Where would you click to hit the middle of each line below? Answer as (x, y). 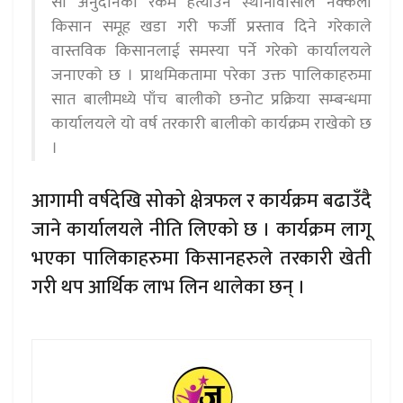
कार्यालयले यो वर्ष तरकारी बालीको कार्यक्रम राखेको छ (211, 124)
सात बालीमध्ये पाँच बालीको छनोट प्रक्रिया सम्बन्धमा (211, 99)
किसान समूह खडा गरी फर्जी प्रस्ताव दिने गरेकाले (211, 27)
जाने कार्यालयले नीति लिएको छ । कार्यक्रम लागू (201, 229)
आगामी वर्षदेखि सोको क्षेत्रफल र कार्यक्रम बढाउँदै (201, 201)
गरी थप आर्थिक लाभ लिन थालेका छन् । (168, 287)
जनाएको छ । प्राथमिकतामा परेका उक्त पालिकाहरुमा (211, 75)
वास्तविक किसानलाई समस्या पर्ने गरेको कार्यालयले (211, 51)
